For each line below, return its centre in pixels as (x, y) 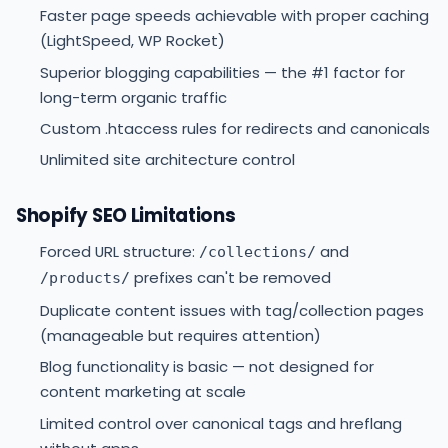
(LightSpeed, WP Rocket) (132, 41)
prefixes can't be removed (230, 278)
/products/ (85, 278)
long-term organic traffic (133, 97)
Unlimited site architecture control (167, 160)
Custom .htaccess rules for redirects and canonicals (235, 129)
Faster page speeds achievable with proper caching (234, 16)
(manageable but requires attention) (180, 335)
